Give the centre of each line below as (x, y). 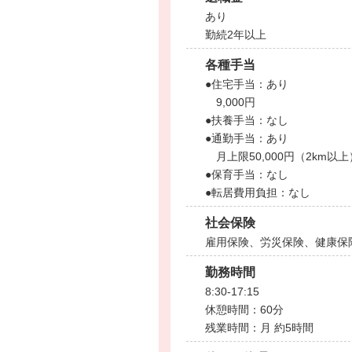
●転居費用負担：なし (258, 192)
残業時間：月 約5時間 (259, 328)
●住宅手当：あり (247, 84)
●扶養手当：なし (247, 120)
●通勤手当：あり (247, 138)
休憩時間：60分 (244, 310)
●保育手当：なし (247, 174)
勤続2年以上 (236, 35)
